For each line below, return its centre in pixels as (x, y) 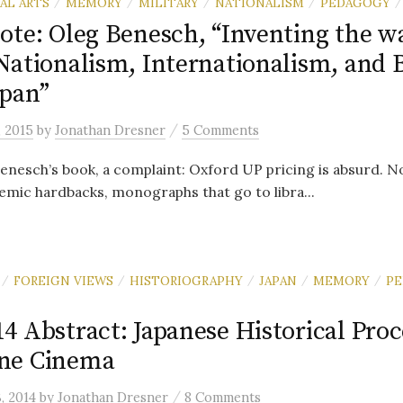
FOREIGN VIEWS (63, 281)
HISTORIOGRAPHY (186, 281)
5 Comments (220, 130)
